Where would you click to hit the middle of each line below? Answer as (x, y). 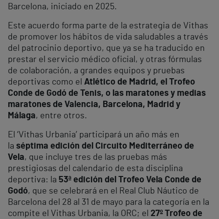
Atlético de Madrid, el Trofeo (140, 82)
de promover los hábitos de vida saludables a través (108, 37)
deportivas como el (46, 82)
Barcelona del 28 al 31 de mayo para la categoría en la (109, 203)
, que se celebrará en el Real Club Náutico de (113, 191)
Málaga (22, 116)
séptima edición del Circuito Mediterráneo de (105, 146)
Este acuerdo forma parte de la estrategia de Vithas (108, 26)
